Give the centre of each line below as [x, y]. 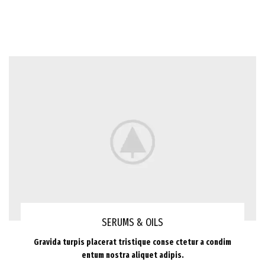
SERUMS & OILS [132, 223]
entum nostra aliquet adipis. [132, 256]
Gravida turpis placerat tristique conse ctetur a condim [132, 243]
